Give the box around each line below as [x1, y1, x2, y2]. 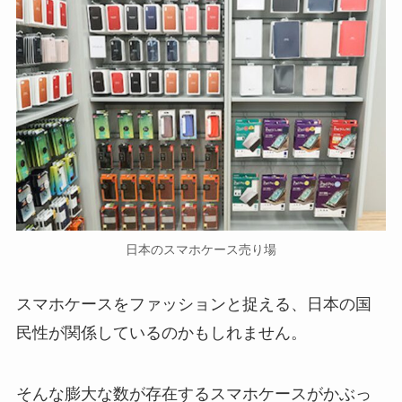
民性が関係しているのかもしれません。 [15, 324, 307, 343]
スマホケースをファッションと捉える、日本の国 [15, 295, 371, 314]
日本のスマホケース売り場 [126, 241, 276, 257]
